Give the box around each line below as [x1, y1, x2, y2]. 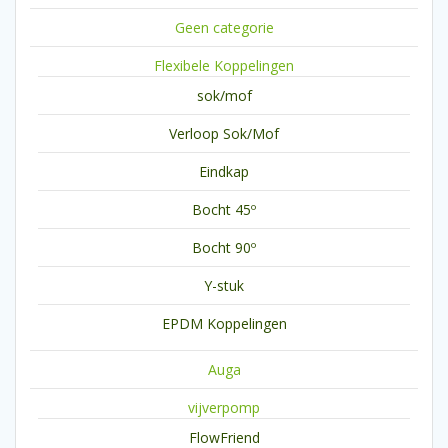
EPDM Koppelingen [161, 314, 287, 334]
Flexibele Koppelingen [154, 56, 294, 76]
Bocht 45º [192, 200, 256, 220]
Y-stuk [204, 276, 244, 296]
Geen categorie [174, 18, 274, 38]
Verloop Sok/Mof [169, 124, 279, 144]
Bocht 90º [192, 238, 256, 258]
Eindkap [199, 162, 249, 182]
